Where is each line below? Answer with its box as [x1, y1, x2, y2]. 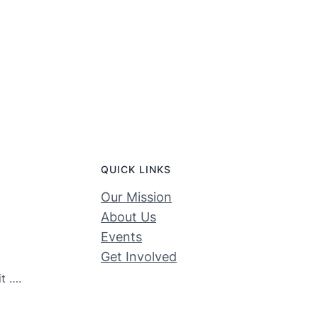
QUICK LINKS [101, 163, 171, 176]
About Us [101, 209, 156, 225]
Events [101, 229, 142, 245]
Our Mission [101, 190, 172, 205]
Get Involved [101, 249, 177, 265]
